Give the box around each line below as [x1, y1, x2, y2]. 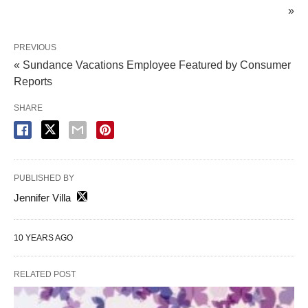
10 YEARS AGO [14, 232, 73, 243]
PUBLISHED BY [14, 173, 74, 183]
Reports [14, 75, 52, 87]
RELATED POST [14, 269, 76, 279]
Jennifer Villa [14, 191, 71, 203]
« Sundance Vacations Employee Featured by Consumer [14, 58, 291, 71]
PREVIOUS [14, 42, 56, 52]
